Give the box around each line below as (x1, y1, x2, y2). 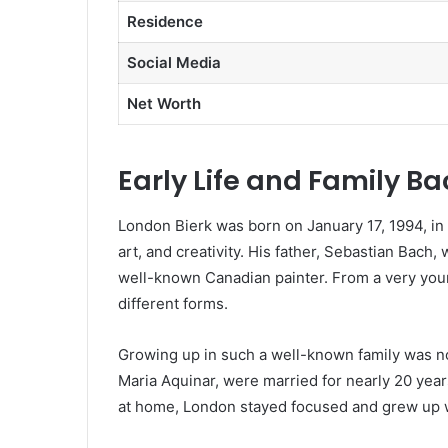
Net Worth (126, 93, 201, 113)
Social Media (126, 52, 221, 72)
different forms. (118, 293, 228, 313)
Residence (126, 11, 203, 31)
